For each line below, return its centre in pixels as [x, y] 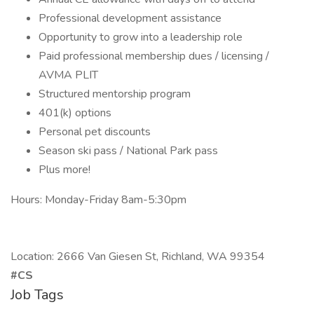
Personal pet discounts [95, 132]
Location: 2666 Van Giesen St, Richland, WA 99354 [138, 257]
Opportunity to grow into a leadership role [141, 37]
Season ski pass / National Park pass [128, 151]
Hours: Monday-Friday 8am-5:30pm [98, 200]
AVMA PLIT [68, 75]
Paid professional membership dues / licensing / [154, 56]
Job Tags [37, 295]
